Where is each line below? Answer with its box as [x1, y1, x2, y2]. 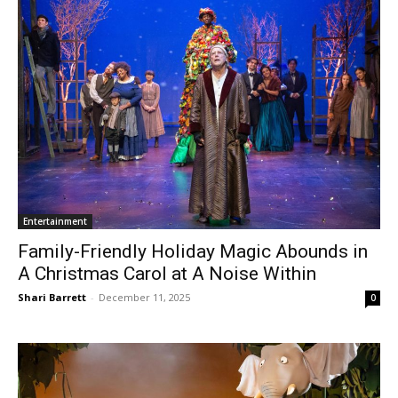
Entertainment [23, 215, 87, 228]
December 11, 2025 [99, 291, 190, 305]
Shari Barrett [18, 291, 86, 305]
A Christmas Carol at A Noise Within [18, 263, 321, 285]
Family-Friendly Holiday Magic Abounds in [18, 241, 368, 263]
